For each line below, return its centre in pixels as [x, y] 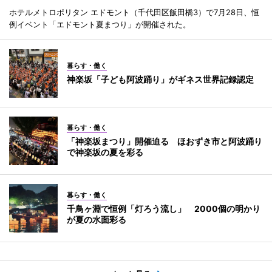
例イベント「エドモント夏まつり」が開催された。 [100, 24]
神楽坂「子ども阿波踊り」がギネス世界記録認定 [160, 79]
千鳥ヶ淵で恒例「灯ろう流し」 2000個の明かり [164, 208]
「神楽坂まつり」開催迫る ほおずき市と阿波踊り [165, 141]
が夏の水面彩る [97, 219]
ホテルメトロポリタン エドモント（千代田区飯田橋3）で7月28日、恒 [134, 12]
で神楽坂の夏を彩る [105, 152]
